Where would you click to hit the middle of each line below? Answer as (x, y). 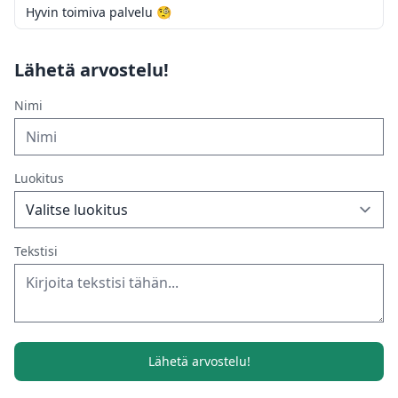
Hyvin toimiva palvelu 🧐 (99, 12)
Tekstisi (36, 251)
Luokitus (39, 178)
